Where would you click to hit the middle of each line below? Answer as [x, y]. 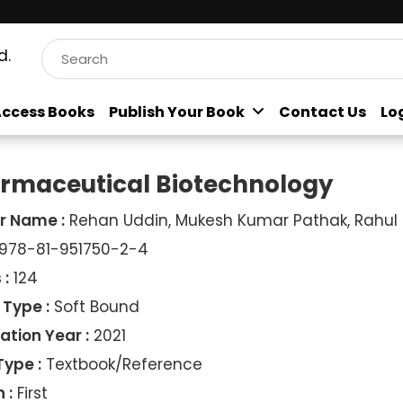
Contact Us [322, 112]
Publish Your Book [178, 112]
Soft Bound [94, 307]
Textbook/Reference [121, 364]
